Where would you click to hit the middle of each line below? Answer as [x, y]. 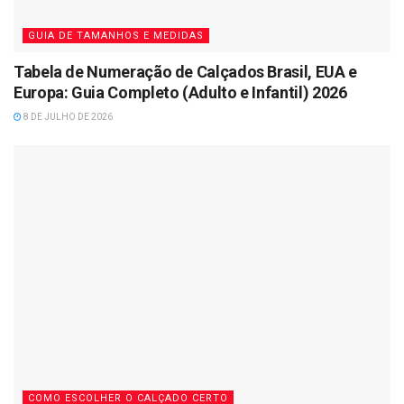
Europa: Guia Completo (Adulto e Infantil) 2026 [180, 92]
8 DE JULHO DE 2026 [67, 116]
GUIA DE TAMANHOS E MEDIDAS [116, 35]
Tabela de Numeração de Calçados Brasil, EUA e [185, 71]
